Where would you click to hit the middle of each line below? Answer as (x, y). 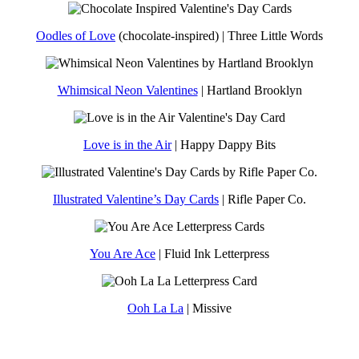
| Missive (208, 308)
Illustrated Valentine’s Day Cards (136, 199)
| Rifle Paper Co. (262, 199)
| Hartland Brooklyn (250, 90)
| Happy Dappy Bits (224, 144)
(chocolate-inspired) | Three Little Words (219, 35)
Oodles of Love (76, 35)
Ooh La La (155, 308)
